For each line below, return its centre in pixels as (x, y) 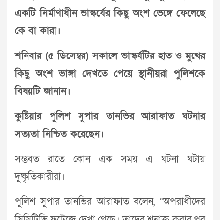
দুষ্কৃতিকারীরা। (40, 177)
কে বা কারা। (38, 31)
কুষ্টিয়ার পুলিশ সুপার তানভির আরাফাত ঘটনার (110, 117)
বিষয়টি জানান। (43, 92)
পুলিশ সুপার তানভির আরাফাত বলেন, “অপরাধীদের (110, 202)
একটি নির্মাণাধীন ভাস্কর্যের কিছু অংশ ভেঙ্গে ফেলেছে (110, 14)
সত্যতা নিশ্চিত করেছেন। (59, 134)
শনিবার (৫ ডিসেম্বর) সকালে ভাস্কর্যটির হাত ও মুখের (110, 56)
